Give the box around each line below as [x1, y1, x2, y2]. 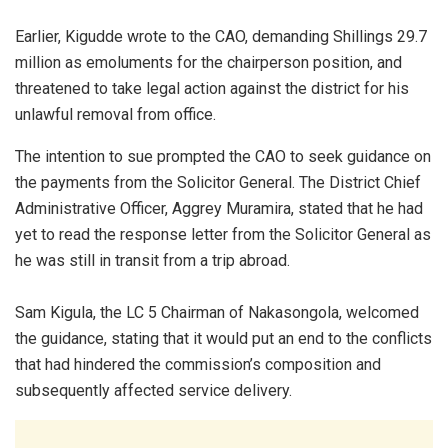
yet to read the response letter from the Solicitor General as [15, 225, 431, 245]
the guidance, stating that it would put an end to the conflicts [15, 329, 432, 349]
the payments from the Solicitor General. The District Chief [15, 173, 421, 193]
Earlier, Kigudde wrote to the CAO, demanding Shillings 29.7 [15, 27, 427, 47]
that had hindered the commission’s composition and [15, 355, 381, 375]
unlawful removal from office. [15, 105, 216, 125]
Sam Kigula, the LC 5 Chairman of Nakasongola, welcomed [15, 303, 419, 323]
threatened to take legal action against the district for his [15, 79, 409, 99]
